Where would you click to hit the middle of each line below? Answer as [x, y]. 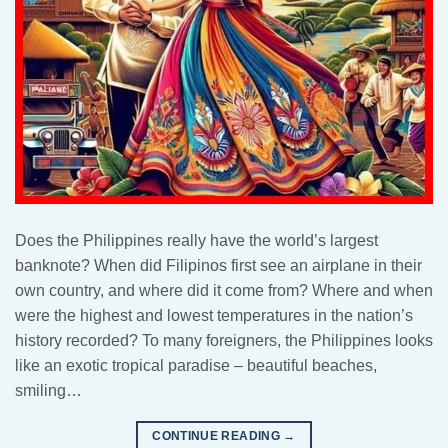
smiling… [48, 391]
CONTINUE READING [218, 436]
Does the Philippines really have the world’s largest [196, 241]
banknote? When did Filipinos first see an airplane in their [218, 266]
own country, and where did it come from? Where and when [224, 291]
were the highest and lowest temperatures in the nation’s [214, 316]
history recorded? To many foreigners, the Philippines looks [224, 341]
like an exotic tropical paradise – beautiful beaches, [196, 366]
